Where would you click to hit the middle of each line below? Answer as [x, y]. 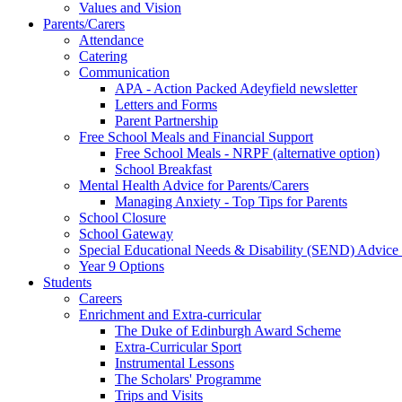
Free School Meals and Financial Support [196, 136]
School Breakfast [163, 169]
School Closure [122, 217]
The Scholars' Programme [188, 379]
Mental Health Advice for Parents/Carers [194, 185]
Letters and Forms [166, 104]
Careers [100, 298]
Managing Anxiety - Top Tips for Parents [231, 201]
